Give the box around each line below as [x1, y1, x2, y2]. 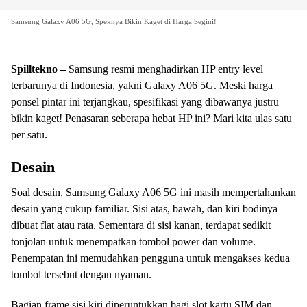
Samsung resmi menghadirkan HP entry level [69, 63, 263, 75]
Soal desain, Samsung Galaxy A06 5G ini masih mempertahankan [11, 186, 296, 199]
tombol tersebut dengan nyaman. [11, 269, 151, 281]
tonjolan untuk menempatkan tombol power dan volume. [11, 236, 256, 248]
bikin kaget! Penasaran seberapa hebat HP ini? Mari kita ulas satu [11, 112, 292, 125]
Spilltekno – [11, 63, 69, 75]
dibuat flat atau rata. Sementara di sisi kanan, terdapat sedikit [11, 219, 271, 232]
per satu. [11, 129, 47, 141]
